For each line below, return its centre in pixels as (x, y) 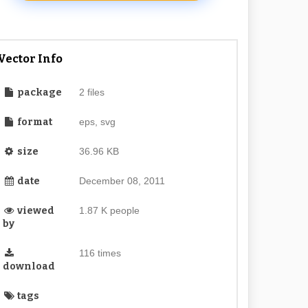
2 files (91, 92)
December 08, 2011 (122, 181)
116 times (100, 253)
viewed (35, 211)
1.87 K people (109, 210)
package (39, 92)
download (29, 266)
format (34, 122)
